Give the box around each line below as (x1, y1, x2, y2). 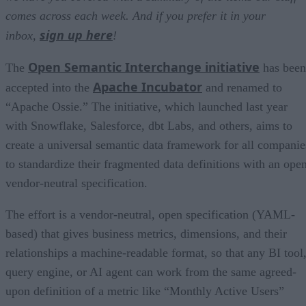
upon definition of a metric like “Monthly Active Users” (5, 283, 284, 298)
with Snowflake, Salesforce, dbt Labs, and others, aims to (5, 118, 292, 133)
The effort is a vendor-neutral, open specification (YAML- (5, 207, 295, 221)
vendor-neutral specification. (5, 176, 148, 190)
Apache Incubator (93, 78, 202, 95)
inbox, (5, 28, 40, 42)
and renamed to (202, 80, 282, 94)
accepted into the (5, 80, 93, 94)
